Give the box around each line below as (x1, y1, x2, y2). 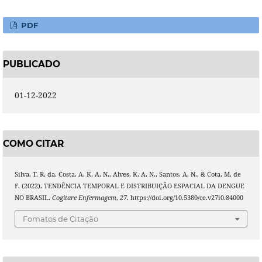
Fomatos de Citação (23, 213, 98, 223)
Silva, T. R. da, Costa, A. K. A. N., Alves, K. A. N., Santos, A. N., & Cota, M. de (14, 170, 241, 179)
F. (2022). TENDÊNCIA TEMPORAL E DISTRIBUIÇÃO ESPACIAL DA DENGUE (14, 182, 244, 191)
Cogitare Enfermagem (51, 194, 116, 202)
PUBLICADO (2, 58, 60, 70)
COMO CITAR (2, 137, 64, 149)
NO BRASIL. (14, 194, 52, 202)
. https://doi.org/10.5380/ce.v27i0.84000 (126, 194, 243, 202)
